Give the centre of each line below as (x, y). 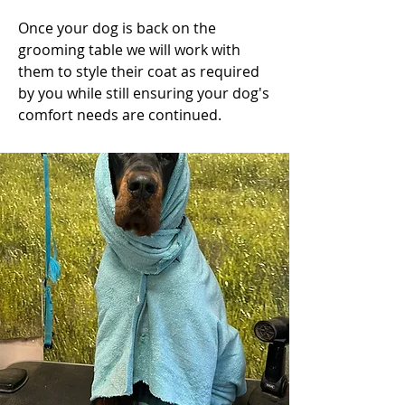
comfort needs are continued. (120, 115)
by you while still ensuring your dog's (144, 93)
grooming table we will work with (129, 50)
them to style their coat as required (139, 71)
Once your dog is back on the (117, 28)
